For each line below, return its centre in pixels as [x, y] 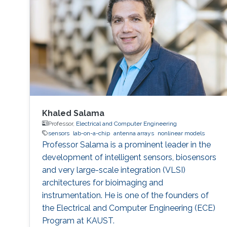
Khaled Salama [73, 113]
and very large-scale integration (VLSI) [113, 170]
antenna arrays [134, 133]
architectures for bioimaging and [102, 182]
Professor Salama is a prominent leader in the [126, 144]
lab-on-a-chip [91, 133]
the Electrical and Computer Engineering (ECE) [128, 208]
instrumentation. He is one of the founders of [125, 195]
